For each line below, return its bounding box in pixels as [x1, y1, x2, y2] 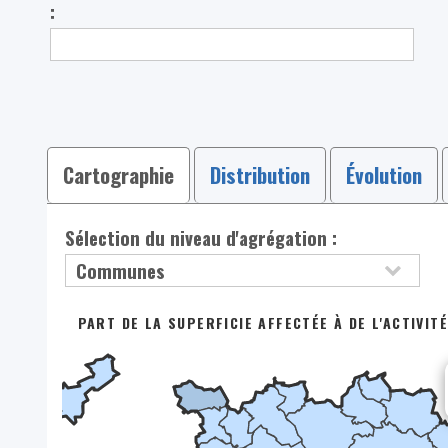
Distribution [209, 159, 310, 190]
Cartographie [62, 159, 174, 190]
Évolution [345, 159, 422, 190]
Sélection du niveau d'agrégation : [65, 223, 338, 251]
